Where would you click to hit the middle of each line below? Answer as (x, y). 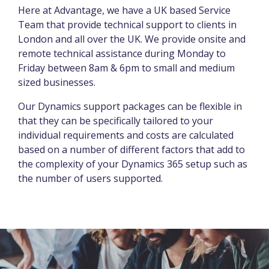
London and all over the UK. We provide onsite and (132, 39)
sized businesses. (57, 82)
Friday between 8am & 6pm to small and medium (126, 68)
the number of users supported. (90, 178)
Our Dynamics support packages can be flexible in (130, 106)
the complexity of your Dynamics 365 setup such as (133, 164)
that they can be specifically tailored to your (116, 120)
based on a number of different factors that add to (131, 149)
